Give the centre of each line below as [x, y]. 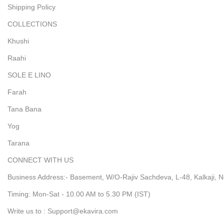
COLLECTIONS [32, 24]
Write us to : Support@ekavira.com [63, 211]
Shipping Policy [31, 7]
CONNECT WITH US [40, 160]
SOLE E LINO [29, 75]
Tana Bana [24, 109]
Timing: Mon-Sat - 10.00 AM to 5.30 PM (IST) [79, 194]
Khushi [18, 41]
